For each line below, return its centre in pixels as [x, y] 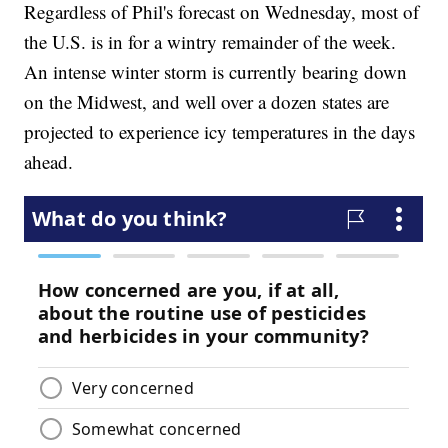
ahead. [49, 161]
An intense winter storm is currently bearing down [216, 71]
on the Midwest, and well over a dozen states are [207, 101]
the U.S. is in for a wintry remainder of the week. [210, 41]
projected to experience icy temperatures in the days [220, 131]
